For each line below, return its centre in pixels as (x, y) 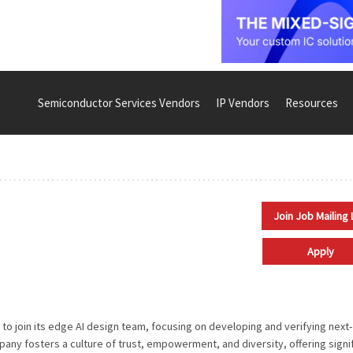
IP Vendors (243, 102)
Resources (312, 102)
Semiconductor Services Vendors (119, 102)
